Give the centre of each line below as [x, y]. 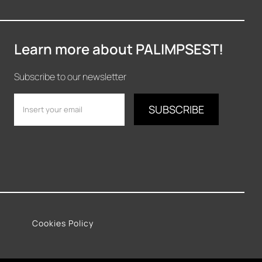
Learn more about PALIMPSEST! [119, 49]
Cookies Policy [63, 223]
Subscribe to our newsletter [70, 76]
